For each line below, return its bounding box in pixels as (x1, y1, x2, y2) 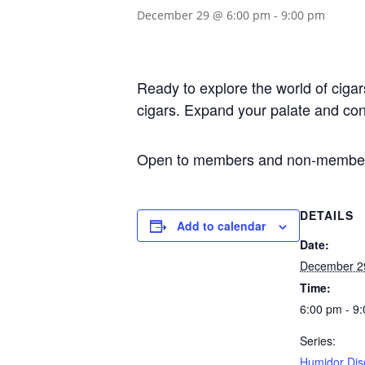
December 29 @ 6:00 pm (137, 7, 270, 23)
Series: (300, 332, 336, 349)
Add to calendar (177, 217, 266, 234)
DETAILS (300, 206, 354, 223)
